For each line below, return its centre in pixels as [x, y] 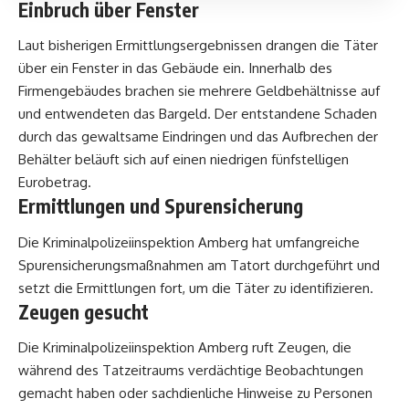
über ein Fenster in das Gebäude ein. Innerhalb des [175, 68]
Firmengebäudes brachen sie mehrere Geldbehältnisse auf [199, 91]
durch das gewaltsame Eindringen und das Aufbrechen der [198, 137]
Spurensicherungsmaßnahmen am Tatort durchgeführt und [199, 265]
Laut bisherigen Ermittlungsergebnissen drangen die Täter [198, 46]
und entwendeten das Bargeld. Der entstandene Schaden [198, 114]
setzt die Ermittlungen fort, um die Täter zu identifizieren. [196, 288]
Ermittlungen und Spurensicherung [161, 206]
